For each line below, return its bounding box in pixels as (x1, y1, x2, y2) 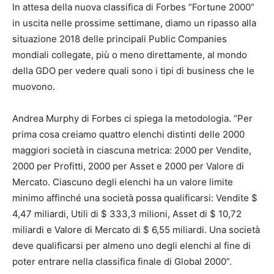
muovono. (12, 80, 55, 92)
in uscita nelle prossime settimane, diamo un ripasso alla (12, 17, 256, 29)
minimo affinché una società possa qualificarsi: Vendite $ (12, 191, 257, 204)
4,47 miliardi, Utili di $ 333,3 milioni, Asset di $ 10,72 (12, 207, 242, 220)
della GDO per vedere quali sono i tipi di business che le (12, 64, 254, 76)
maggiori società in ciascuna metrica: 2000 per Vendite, (12, 144, 251, 156)
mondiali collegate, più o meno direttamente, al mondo (12, 48, 247, 61)
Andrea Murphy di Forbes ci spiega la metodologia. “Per (12, 112, 253, 124)
